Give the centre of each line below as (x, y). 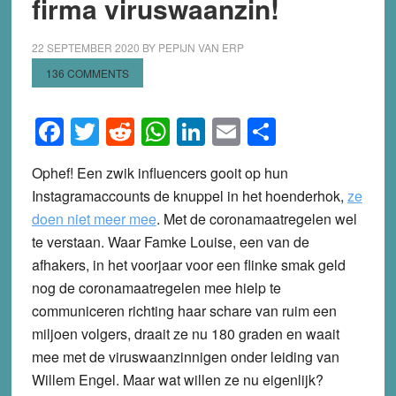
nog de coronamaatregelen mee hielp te (156, 287)
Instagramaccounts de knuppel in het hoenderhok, (189, 195)
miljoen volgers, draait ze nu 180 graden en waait (185, 333)
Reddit (175, 131)
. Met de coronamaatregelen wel (256, 218)
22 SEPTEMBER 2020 (85, 47)
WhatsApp (235, 131)
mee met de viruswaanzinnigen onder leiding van (185, 356)
